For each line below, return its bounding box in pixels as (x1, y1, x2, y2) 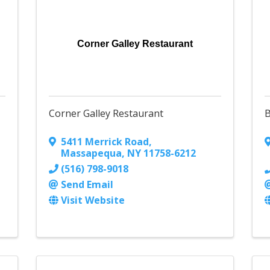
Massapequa (60, 146, 122, 160)
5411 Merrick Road (60, 135, 149, 149)
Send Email (60, 178, 113, 192)
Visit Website (60, 193, 125, 207)
